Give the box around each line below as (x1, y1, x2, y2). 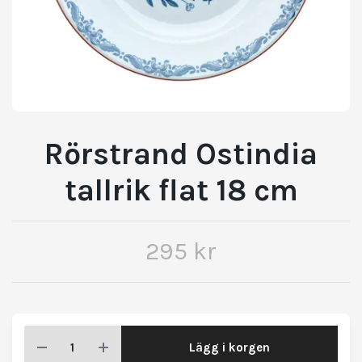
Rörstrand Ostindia (44, 137, 318, 172)
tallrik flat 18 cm (64, 173, 298, 208)
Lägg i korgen (188, 339, 270, 355)
